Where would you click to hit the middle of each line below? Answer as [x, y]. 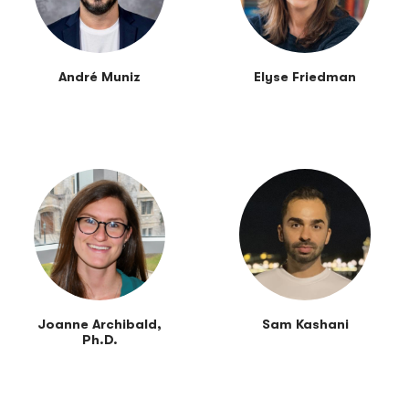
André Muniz [100, 78]
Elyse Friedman [305, 78]
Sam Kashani [305, 325]
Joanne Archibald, [100, 325]
